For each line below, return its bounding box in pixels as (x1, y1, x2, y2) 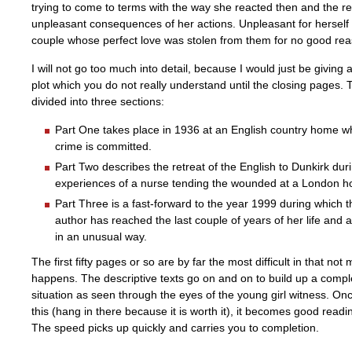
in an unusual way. (55, 230, 147, 244)
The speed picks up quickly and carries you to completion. (31, 321, 319, 334)
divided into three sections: (31, 95, 164, 108)
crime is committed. (55, 140, 152, 153)
